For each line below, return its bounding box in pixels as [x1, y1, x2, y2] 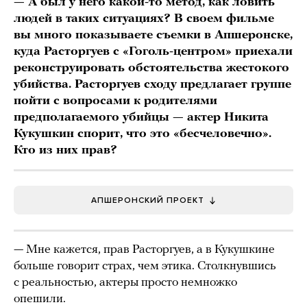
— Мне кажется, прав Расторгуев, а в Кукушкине [14, 243, 275, 257]
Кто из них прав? [14, 144, 121, 158]
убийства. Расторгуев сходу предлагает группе [14, 78, 291, 92]
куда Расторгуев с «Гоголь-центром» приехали [14, 45, 293, 59]
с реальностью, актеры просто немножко [14, 276, 237, 290]
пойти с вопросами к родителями [14, 95, 217, 108]
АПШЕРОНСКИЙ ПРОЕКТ [90, 195, 204, 206]
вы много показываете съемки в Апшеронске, [14, 29, 293, 42]
